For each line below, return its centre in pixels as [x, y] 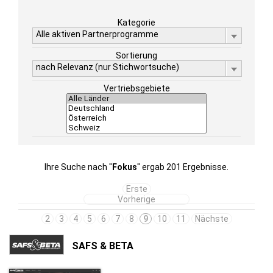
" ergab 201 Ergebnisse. [183, 167]
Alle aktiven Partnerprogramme [97, 34]
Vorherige [136, 199]
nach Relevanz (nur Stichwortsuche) [108, 67]
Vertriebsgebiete [136, 88]
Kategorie [136, 23]
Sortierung [136, 55]
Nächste [211, 219]
